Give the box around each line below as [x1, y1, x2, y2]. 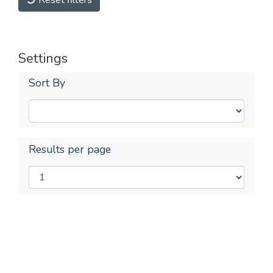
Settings [18, 49, 68, 68]
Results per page [29, 142, 111, 157]
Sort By [29, 76, 65, 90]
